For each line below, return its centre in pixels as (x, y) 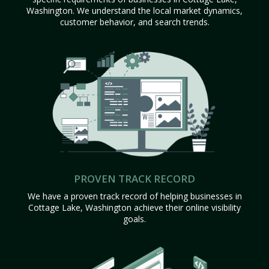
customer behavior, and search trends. (134, 22)
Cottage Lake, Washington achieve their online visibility (134, 207)
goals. (134, 219)
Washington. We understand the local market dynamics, (134, 11)
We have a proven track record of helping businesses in (134, 196)
